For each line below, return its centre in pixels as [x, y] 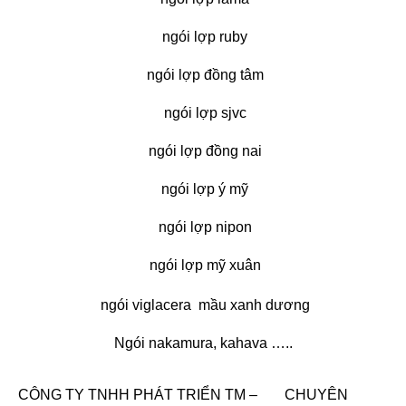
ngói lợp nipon [203, 227]
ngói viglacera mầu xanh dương [203, 304]
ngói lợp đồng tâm [203, 74]
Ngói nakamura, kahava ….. [203, 343]
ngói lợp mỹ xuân [203, 265]
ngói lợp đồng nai [203, 150]
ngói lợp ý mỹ [203, 188]
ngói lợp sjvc [203, 112]
